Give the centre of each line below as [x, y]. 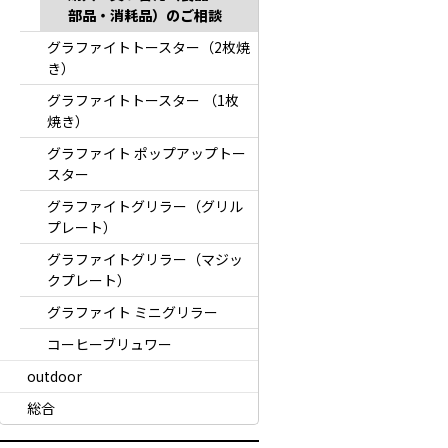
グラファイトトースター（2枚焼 [148, 47]
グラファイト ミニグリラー [132, 312]
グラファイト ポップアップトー [146, 153]
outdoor [54, 376]
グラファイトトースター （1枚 [142, 100]
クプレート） [88, 280]
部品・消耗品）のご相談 [144, 15]
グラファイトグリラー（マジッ [144, 259]
